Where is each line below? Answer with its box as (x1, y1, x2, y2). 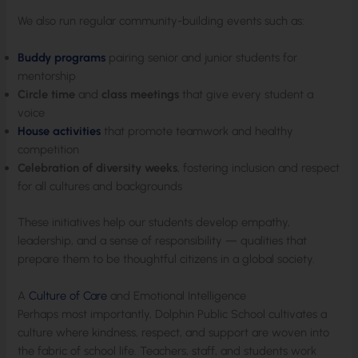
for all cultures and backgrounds (18, 179, 183, 194)
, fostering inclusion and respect (177, 161, 340, 176)
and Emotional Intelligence (107, 288, 247, 304)
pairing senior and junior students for (105, 50, 298, 66)
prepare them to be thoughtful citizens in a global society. (18, 251, 316, 266)
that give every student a (179, 87, 314, 102)
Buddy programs (18, 50, 106, 66)
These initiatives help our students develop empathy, (18, 214, 291, 229)
